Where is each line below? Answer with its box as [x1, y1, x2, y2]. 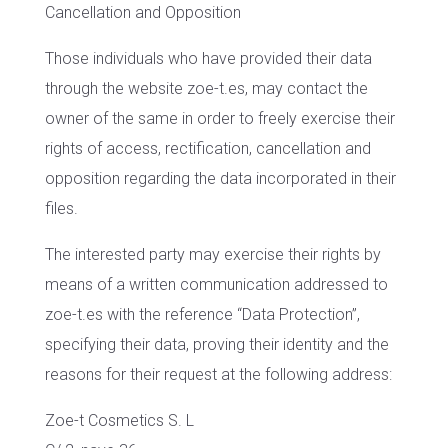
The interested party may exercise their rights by [44, 245, 381, 264]
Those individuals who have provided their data [44, 49, 372, 68]
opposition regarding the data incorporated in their [44, 169, 396, 188]
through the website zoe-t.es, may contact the [44, 79, 368, 98]
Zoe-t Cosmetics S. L [44, 411, 194, 430]
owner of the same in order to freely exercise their [44, 109, 395, 128]
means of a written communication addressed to [44, 275, 388, 294]
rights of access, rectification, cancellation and [44, 139, 371, 158]
